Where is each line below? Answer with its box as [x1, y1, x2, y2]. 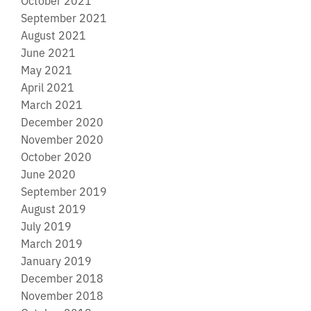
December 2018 [21, 269, 103, 285]
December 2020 [21, 113, 103, 129]
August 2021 [21, 26, 86, 42]
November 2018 [21, 287, 103, 303]
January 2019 [21, 252, 92, 268]
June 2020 [21, 165, 76, 181]
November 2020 [21, 131, 103, 146]
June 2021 [21, 44, 76, 60]
